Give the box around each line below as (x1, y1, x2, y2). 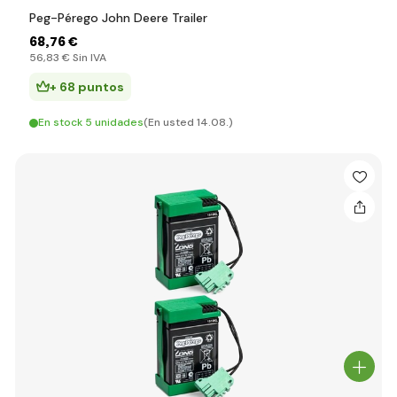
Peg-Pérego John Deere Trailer (29, 10, 207, 26)
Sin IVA (70, 51, 106, 65)
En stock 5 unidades (38, 115, 144, 129)
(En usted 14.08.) (144, 115, 233, 129)
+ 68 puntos (50, 79, 124, 95)
